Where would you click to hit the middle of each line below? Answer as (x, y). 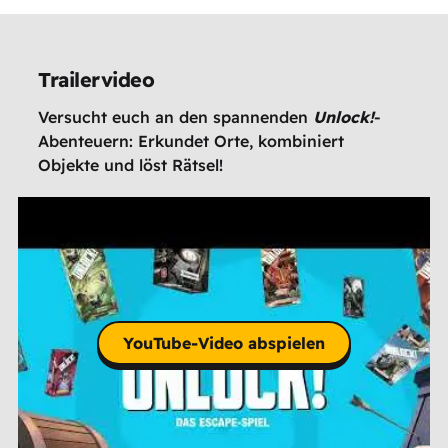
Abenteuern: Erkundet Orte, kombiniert (191, 141)
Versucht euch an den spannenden (176, 117)
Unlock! (344, 117)
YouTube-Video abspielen (223, 342)
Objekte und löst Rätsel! (131, 165)
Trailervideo (96, 80)
